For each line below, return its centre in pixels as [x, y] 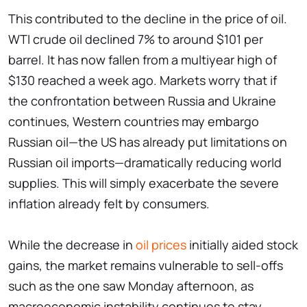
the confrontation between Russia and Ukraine [142, 100]
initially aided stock [242, 244]
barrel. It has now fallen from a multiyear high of [143, 59]
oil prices [161, 244]
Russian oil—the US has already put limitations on [148, 142]
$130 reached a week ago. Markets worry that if [143, 80]
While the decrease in [72, 244]
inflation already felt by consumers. [109, 203]
